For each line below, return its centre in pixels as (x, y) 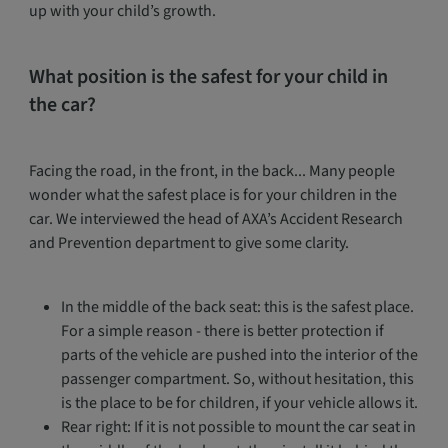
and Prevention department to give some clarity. (188, 243)
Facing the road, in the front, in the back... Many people (211, 171)
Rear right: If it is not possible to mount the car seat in (238, 427)
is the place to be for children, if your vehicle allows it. (239, 403)
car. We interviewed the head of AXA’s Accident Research (215, 219)
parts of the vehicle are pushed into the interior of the (239, 355)
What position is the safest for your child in (208, 77)
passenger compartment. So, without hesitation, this (237, 379)
